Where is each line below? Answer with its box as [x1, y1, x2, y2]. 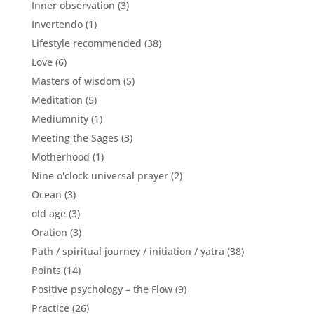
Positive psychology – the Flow [31, 282, 172, 296]
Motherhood [31, 149, 90, 163]
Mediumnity [31, 111, 88, 125]
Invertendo [31, 17, 83, 31]
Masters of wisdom [31, 74, 121, 88]
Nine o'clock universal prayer [31, 168, 168, 182]
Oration [31, 225, 67, 239]
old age [31, 206, 66, 220]
